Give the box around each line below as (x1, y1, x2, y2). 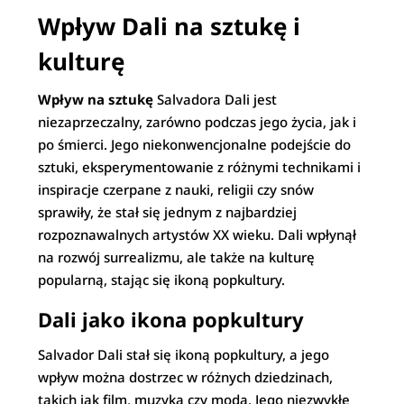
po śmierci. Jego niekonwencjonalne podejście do (38, 135, 352, 153)
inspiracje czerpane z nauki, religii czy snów (38, 180, 315, 198)
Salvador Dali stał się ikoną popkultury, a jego (38, 345, 330, 363)
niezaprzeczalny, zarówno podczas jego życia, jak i (38, 113, 357, 131)
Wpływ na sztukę (38, 90, 154, 108)
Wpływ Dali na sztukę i (38, 10, 301, 42)
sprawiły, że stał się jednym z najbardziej (38, 203, 298, 221)
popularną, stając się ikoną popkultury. (38, 271, 286, 289)
